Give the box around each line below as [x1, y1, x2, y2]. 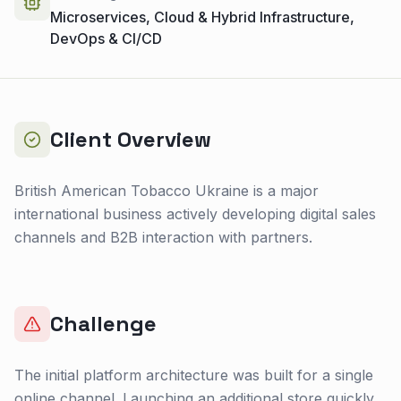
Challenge [50, 309, 157, 337]
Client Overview [50, 124, 211, 153]
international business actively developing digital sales [14, 204, 376, 223]
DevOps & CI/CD [50, 29, 162, 47]
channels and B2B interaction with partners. [14, 227, 312, 246]
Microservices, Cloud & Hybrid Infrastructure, [50, 7, 354, 26]
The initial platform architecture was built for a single [14, 365, 373, 384]
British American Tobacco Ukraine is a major [14, 181, 319, 200]
